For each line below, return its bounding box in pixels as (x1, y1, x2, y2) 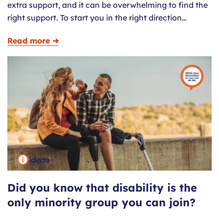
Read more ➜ (7, 36, 59, 46)
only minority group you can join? (7, 196, 196, 210)
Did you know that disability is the (7, 181, 197, 195)
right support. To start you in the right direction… (7, 12, 187, 22)
